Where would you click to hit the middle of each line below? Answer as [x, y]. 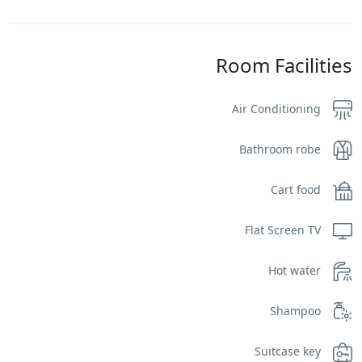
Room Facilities [284, 65]
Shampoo [295, 310]
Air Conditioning [276, 108]
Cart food [296, 189]
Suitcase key [288, 351]
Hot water [295, 270]
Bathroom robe [280, 149]
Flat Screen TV [283, 229]
